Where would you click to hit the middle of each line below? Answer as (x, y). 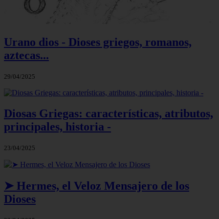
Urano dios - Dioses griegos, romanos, (98, 42)
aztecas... (26, 55)
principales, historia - (57, 127)
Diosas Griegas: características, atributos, (109, 114)
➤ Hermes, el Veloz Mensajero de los (97, 186)
